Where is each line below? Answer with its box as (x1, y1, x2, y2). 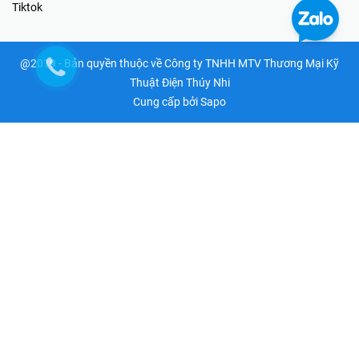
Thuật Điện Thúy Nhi (129, 75, 230, 89)
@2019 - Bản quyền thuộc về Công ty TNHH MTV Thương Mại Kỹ (20, 56, 339, 70)
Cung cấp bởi (133, 95, 200, 108)
